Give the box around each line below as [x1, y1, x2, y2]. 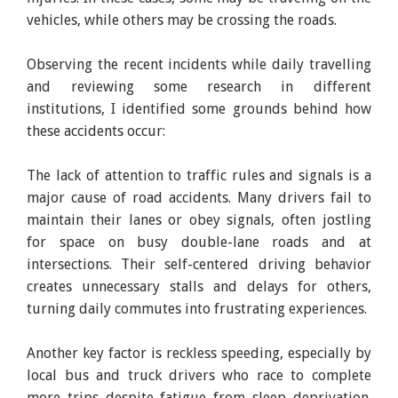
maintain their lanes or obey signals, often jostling [27, 211, 371, 228]
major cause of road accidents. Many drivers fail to [27, 188, 371, 206]
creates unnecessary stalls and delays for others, [27, 277, 371, 295]
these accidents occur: [27, 122, 166, 139]
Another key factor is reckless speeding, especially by [27, 344, 371, 362]
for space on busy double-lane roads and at [27, 233, 371, 251]
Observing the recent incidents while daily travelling [27, 55, 371, 73]
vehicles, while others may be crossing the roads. [27, 11, 338, 28]
